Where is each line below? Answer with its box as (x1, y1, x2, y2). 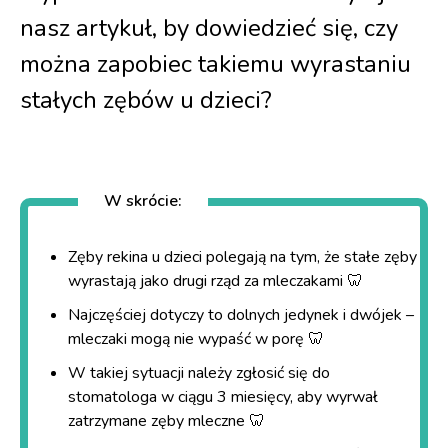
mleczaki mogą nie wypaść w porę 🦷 (68, 328, 324, 350)
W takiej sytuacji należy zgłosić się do (68, 362, 330, 384)
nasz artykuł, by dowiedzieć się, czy (20, 12, 398, 44)
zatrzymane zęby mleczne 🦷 (68, 410, 265, 432)
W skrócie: (104, 190, 182, 212)
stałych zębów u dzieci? (20, 84, 272, 116)
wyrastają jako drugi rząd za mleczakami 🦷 (68, 270, 363, 292)
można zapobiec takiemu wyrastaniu (20, 48, 411, 80)
